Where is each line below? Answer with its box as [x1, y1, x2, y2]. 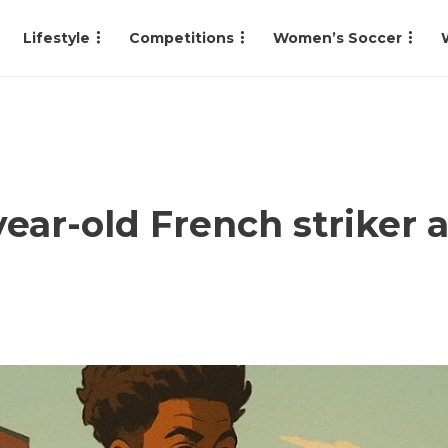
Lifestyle [23, 29, 90, 47]
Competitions [129, 29, 234, 47]
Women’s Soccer [273, 29, 402, 47]
